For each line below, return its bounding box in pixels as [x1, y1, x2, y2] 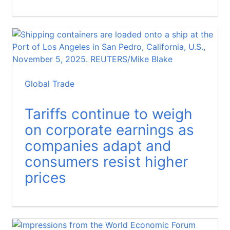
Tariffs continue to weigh [25, 105, 193, 123]
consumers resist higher [25, 152, 188, 170]
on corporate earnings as [25, 121, 194, 139]
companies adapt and [25, 137, 171, 155]
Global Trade [25, 78, 74, 89]
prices [25, 168, 66, 186]
